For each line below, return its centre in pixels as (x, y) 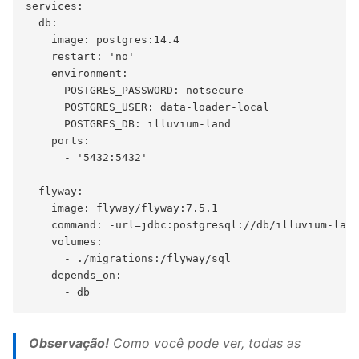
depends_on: (74, 276)
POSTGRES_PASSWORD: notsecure (135, 91)
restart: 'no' (80, 57)
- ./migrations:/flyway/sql (128, 259)
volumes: (64, 242)
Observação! (69, 343)
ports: (58, 141)
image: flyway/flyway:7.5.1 (122, 208)
